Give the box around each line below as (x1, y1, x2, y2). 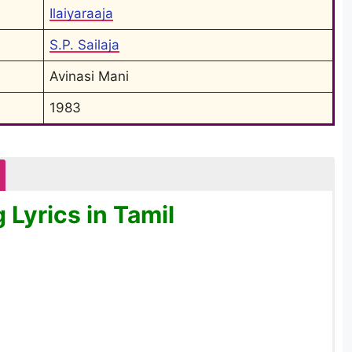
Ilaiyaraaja (49, 5, 113, 21)
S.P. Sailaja (49, 36, 119, 53)
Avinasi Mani (49, 68, 129, 84)
